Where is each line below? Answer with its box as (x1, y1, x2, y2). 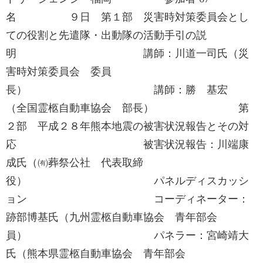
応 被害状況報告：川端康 (6, 139, 249, 150)
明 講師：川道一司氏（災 (6, 48, 249, 59)
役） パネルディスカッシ (6, 175, 249, 187)
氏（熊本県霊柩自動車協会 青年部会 (6, 248, 186, 259)
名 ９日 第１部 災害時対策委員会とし (6, 11, 249, 23)
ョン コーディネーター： (6, 193, 249, 205)
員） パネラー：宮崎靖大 (6, 230, 249, 241)
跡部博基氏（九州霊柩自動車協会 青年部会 (6, 211, 217, 223)
